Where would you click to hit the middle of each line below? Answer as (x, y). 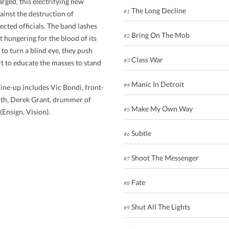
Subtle (140, 133)
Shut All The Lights (160, 207)
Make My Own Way (161, 109)
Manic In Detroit (157, 84)
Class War (146, 60)
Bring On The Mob (159, 35)
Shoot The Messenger (164, 158)
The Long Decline (158, 11)
